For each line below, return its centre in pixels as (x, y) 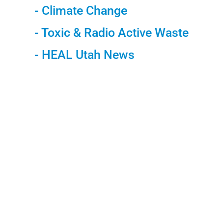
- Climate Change (81, 11)
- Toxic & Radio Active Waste (111, 33)
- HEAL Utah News (84, 55)
